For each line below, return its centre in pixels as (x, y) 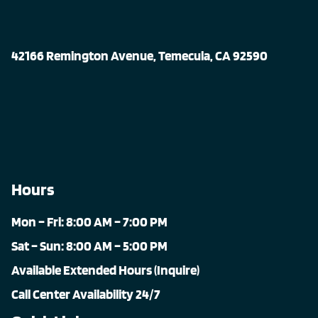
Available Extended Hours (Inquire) (105, 270)
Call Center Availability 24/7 (86, 295)
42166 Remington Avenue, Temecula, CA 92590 (139, 56)
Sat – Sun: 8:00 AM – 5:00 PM (89, 246)
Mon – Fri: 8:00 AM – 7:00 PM (89, 222)
